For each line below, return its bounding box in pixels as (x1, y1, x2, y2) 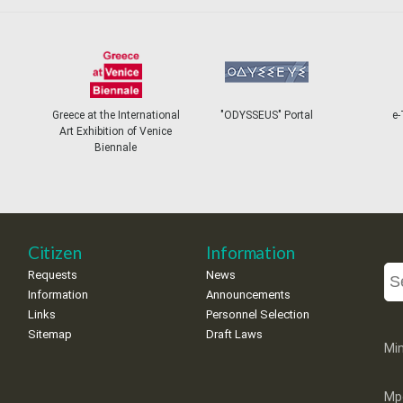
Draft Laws (205, 327, 263, 341)
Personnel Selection (205, 308, 309, 321)
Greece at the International (51, 109, 180, 121)
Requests (27, 268, 77, 282)
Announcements (205, 288, 291, 301)
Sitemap (27, 327, 72, 341)
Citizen (27, 242, 82, 263)
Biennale (94, 141, 137, 154)
